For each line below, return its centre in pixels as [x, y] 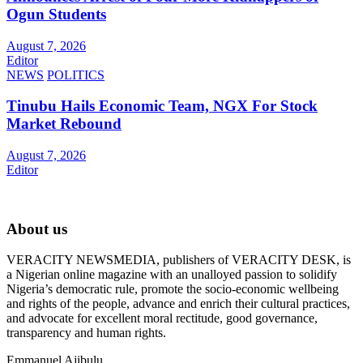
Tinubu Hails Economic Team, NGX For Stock [162, 106]
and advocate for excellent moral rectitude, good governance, [162, 318]
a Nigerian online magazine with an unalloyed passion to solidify [172, 275]
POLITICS [76, 75]
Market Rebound [64, 124]
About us [37, 228]
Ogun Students [56, 14]
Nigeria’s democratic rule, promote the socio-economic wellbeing [173, 289]
